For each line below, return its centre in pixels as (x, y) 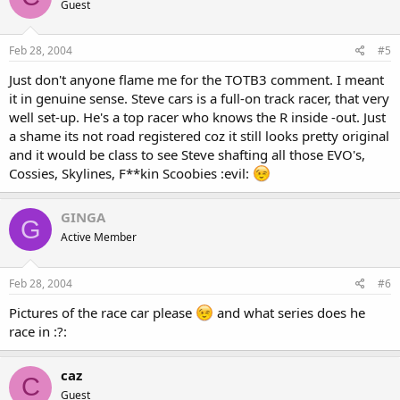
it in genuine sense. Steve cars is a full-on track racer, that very (199, 98)
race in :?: (38, 331)
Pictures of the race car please (102, 312)
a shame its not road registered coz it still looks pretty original (199, 136)
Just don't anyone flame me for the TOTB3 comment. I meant (196, 79)
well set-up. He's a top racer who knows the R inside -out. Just (197, 117)
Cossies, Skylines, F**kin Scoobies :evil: (131, 173)
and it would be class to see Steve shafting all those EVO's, (187, 154)
